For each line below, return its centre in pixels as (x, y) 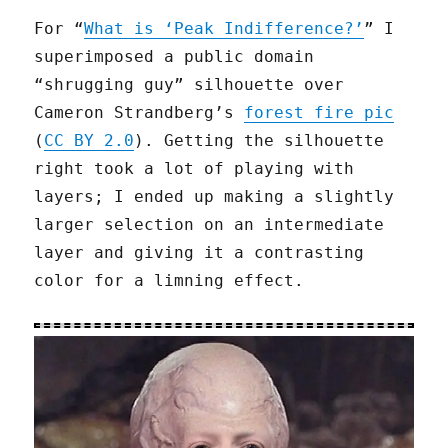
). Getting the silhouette (259, 141)
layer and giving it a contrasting (199, 253)
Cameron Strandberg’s (139, 113)
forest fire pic (319, 113)
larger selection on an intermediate (209, 225)
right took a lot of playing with (194, 169)
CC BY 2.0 (89, 141)
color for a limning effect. (169, 281)
